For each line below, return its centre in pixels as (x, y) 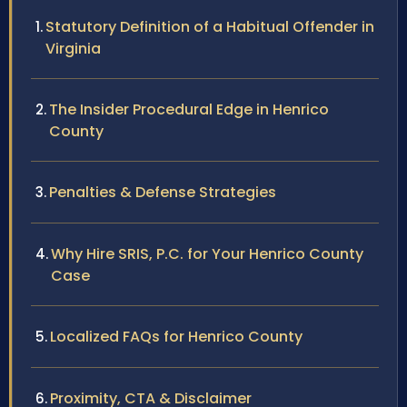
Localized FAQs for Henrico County (176, 337)
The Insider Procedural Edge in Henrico (189, 110)
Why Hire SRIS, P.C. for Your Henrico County (207, 254)
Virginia (73, 49)
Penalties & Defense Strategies (163, 193)
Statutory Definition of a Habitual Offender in (210, 27)
